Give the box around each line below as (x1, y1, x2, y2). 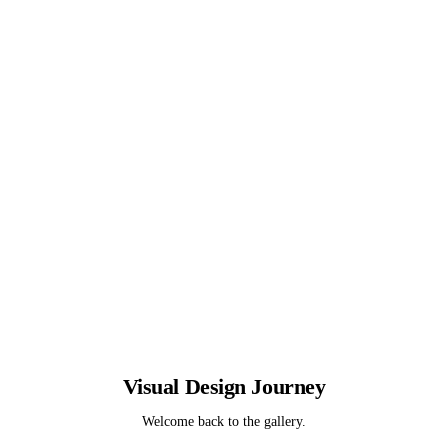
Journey (245, 374, 326, 400)
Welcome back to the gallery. (141, 414, 306, 430)
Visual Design (122, 374, 246, 400)
